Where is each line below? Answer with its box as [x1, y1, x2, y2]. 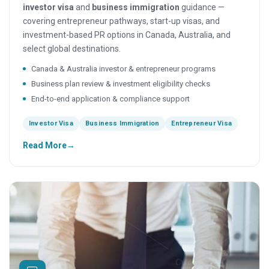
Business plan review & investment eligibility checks [31, 79, 210, 88]
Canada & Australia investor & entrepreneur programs [31, 64, 216, 73]
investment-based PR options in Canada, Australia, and [23, 29, 231, 40]
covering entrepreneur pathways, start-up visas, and [23, 16, 220, 26]
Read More [23, 140, 67, 150]
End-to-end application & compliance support [31, 94, 190, 103]
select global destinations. [23, 43, 121, 53]
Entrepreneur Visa [171, 119, 232, 127]
